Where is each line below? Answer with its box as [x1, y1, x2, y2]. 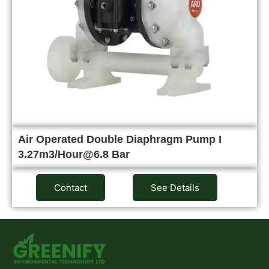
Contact [53, 181, 87, 193]
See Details [151, 181, 200, 193]
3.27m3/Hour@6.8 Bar [18, 148, 130, 160]
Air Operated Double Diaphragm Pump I [18, 133, 222, 145]
